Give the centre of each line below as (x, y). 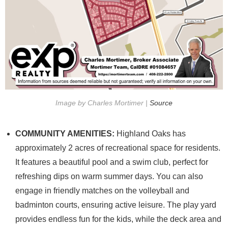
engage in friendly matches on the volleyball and (102, 191)
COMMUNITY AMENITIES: (65, 134)
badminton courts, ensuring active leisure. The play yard (116, 205)
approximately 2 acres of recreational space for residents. (118, 148)
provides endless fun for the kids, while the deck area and (118, 219)
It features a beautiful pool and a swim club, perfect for (112, 162)
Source (161, 103)
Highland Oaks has (150, 134)
